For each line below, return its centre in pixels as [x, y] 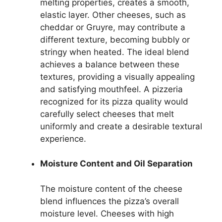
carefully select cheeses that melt [107, 114]
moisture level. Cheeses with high [107, 213]
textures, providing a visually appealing [117, 77]
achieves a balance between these [110, 64]
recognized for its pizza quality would [114, 101]
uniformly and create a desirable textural [121, 126]
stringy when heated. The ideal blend [115, 52]
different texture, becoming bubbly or [115, 39]
